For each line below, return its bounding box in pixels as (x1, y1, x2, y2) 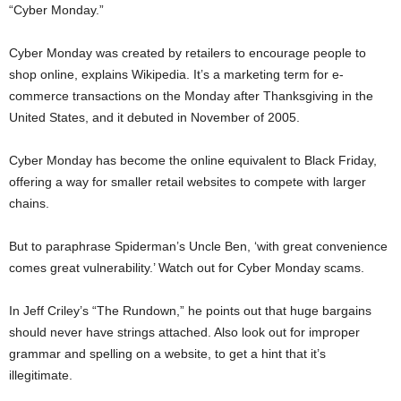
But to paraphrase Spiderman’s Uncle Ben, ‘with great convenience (9, 239, 388, 254)
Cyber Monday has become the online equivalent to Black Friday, (9, 153, 377, 168)
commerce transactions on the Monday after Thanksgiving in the (9, 89, 373, 104)
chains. (9, 196, 49, 211)
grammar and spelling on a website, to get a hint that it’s (9, 346, 326, 362)
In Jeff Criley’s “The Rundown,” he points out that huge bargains (9, 303, 371, 319)
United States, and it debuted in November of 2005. (9, 110, 300, 125)
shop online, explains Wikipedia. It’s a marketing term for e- (9, 67, 344, 82)
